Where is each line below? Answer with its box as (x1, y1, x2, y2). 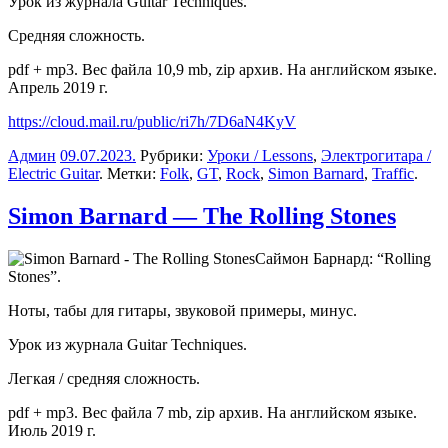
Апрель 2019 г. (8, 79, 108, 97)
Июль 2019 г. (8, 421, 96, 439)
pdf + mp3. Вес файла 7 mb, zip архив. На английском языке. (8, 403, 417, 421)
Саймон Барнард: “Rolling (255, 249, 431, 267)
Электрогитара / (321, 147, 431, 165)
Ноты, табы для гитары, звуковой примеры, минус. (8, 301, 357, 319)
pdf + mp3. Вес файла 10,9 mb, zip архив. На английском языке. (8, 61, 437, 79)
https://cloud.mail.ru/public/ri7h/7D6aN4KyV (8, 113, 296, 131)
